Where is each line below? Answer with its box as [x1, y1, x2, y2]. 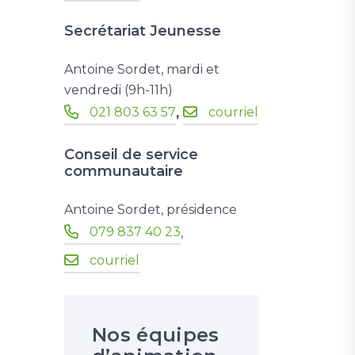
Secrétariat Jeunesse [64, 22, 221, 40]
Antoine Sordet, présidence [64, 202, 237, 217]
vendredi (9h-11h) [64, 82, 173, 97]
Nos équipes [92, 323, 219, 346]
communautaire [64, 162, 183, 180]
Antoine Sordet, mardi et [64, 62, 219, 77]
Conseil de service [64, 146, 198, 163]
